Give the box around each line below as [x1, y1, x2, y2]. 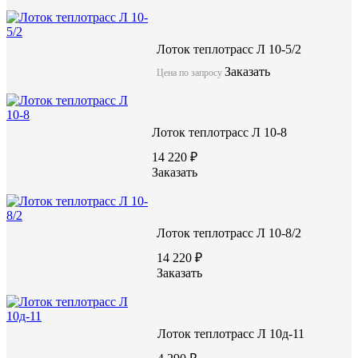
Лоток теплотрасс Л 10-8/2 [156, 226, 301, 241]
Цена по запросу [156, 67, 225, 79]
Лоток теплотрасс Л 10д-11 [157, 327, 305, 341]
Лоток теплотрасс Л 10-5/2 [156, 42, 301, 57]
